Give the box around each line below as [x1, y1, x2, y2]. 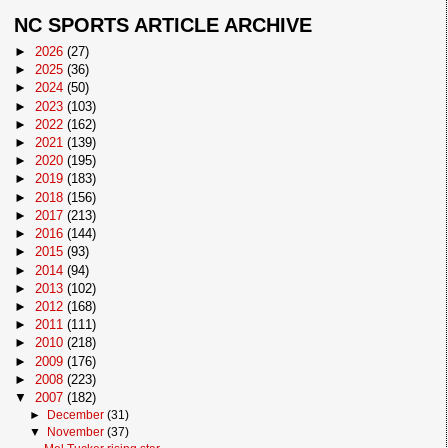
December [47, 408, 107, 423]
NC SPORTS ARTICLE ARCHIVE [14, 14, 313, 37]
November [47, 425, 107, 440]
